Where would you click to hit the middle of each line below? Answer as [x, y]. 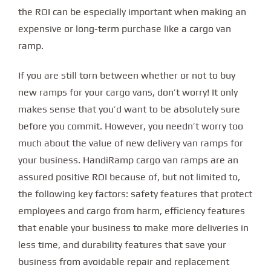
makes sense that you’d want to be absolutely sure [129, 109]
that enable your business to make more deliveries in [133, 227]
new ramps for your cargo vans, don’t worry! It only [128, 92]
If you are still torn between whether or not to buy [127, 75]
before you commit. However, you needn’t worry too [131, 126]
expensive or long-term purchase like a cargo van [125, 29]
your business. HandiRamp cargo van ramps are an [128, 160]
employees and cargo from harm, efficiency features [132, 211]
